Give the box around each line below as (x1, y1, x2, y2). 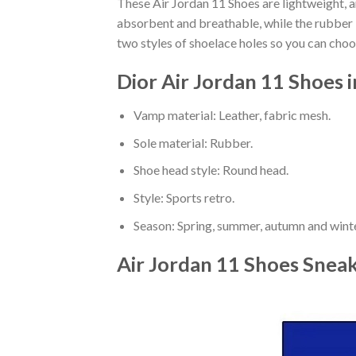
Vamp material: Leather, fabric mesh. (133, 107, 331, 123)
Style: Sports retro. (133, 189, 234, 205)
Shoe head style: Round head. (133, 162, 288, 178)
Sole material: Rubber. (133, 134, 253, 150)
